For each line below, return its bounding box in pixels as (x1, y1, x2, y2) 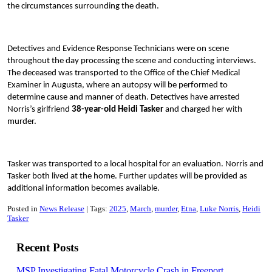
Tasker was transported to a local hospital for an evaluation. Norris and (7, 160, 263, 169)
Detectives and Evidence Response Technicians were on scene (7, 44, 229, 53)
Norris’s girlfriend (7, 105, 72, 114)
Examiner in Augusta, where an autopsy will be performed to (7, 81, 228, 90)
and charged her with (163, 105, 242, 114)
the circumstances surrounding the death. (7, 2, 159, 11)
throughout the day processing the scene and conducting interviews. (7, 56, 256, 66)
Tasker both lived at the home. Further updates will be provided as (7, 172, 247, 181)
